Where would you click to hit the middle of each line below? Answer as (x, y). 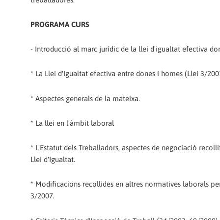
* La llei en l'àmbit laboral (72, 123)
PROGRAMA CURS (60, 24)
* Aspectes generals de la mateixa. (85, 98)
